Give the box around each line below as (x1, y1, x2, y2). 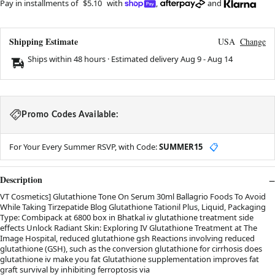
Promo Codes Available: (21, 110, 119, 119)
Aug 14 (207, 53, 233, 64)
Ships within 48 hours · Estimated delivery (28, 53, 180, 64)
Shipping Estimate (9, 34, 78, 48)
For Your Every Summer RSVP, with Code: (9, 141, 159, 152)
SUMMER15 (159, 141, 203, 152)
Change (240, 35, 266, 47)
